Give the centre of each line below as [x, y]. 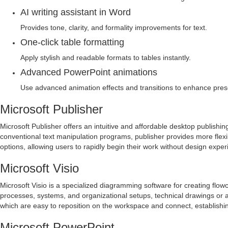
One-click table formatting [72, 42]
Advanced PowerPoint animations [89, 72]
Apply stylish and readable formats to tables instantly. [106, 58]
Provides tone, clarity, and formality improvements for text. [114, 27]
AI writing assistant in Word [76, 12]
